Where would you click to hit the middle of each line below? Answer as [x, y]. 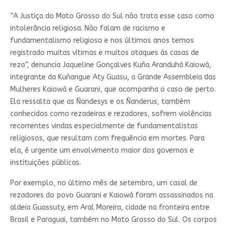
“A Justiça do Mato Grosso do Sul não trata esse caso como [112, 16]
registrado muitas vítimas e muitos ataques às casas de [104, 53]
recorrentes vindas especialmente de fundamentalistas [104, 126]
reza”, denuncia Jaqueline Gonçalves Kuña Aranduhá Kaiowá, [110, 65]
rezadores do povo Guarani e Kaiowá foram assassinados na [111, 195]
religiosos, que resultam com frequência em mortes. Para [107, 138]
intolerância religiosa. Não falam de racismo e [88, 28]
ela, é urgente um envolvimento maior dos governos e [102, 151]
